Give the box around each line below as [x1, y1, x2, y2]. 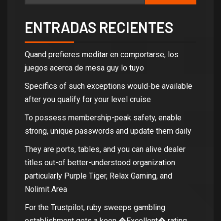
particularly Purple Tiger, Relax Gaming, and [25, 171, 172, 181]
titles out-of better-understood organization [25, 157, 175, 167]
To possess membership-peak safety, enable [25, 112, 182, 122]
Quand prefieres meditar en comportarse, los [25, 49, 179, 59]
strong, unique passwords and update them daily [25, 126, 191, 136]
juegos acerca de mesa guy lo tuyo [25, 63, 144, 73]
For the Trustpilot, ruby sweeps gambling [25, 202, 165, 212]
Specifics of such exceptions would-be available [25, 81, 192, 91]
